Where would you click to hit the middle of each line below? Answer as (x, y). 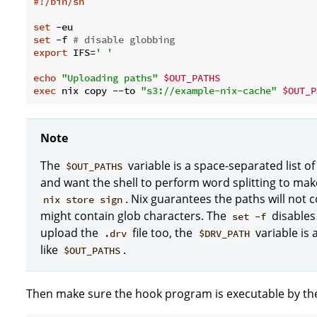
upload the (71, 233)
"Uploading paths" (110, 77)
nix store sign (83, 200)
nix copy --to (98, 90)
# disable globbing (124, 39)
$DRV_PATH (224, 234)
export (50, 52)
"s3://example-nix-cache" (209, 90)
